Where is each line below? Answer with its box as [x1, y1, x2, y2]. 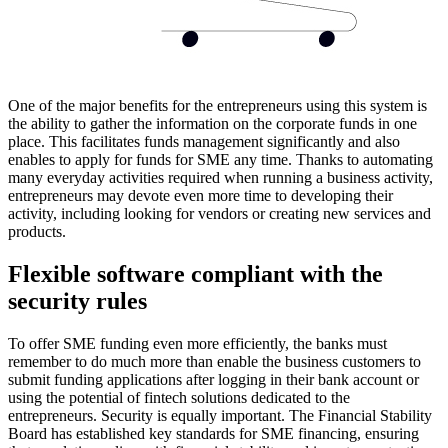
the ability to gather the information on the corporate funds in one [8, 114, 417, 132]
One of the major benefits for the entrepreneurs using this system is [8, 96, 427, 114]
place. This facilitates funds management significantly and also [8, 132, 400, 150]
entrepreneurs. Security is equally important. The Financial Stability [8, 406, 432, 424]
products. [8, 222, 66, 240]
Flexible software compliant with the [8, 260, 383, 287]
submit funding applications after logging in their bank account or [8, 370, 419, 388]
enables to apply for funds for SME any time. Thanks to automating [8, 150, 433, 168]
